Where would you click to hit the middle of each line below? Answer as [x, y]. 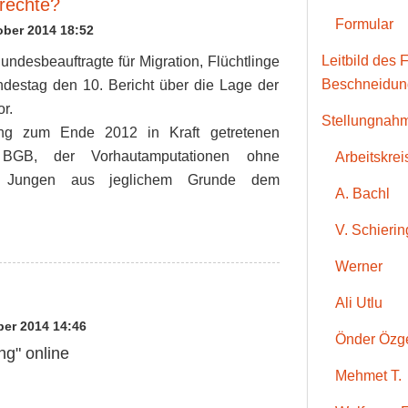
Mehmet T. [368, 376]
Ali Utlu [358, 303]
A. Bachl [362, 194]
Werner [358, 267]
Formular [364, 25]
